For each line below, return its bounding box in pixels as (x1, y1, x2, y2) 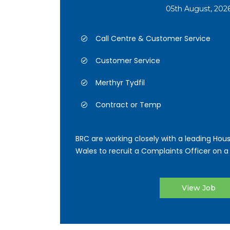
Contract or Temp (95, 100, 161, 110)
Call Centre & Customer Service (95, 33, 210, 44)
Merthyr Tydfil (95, 78, 145, 88)
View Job (182, 183, 216, 193)
